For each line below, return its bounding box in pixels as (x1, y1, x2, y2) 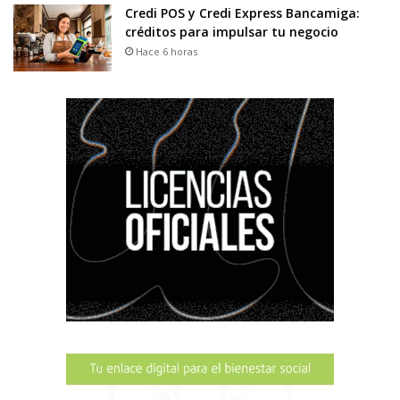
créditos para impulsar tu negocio (125, 23, 338, 41)
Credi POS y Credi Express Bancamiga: (125, 4, 360, 22)
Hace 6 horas (136, 45, 197, 59)
